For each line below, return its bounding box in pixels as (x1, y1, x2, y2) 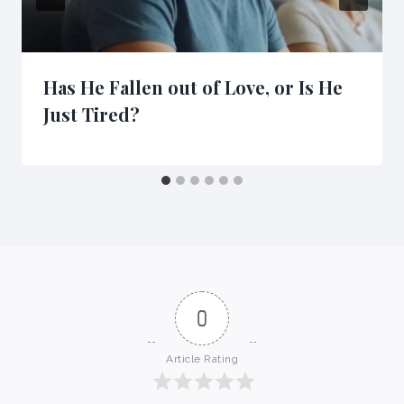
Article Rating (166, 352, 238, 365)
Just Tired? (43, 102, 140, 127)
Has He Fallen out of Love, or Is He (43, 75, 343, 100)
